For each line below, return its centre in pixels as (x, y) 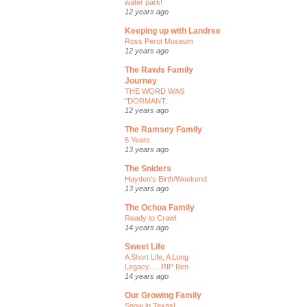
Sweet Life (145, 247)
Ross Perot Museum (159, 41)
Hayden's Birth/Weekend (166, 179)
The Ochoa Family (160, 208)
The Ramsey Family (163, 130)
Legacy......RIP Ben (157, 267)
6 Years (137, 140)
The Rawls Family (159, 70)
